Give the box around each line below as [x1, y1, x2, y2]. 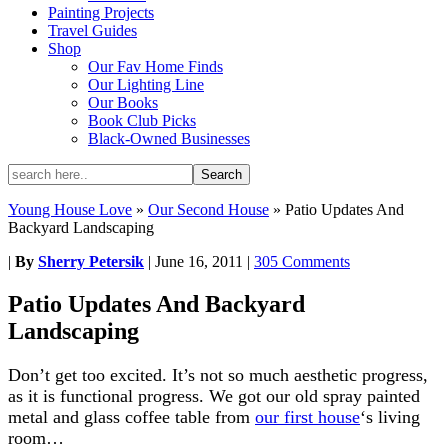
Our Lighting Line [88, 76, 204, 93]
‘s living [360, 406, 420, 427]
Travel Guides [48, 22, 137, 39]
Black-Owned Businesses [88, 130, 250, 147]
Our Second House [148, 201, 269, 218]
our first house [255, 406, 360, 427]
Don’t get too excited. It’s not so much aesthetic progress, [8, 364, 428, 385]
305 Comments [254, 253, 350, 270]
